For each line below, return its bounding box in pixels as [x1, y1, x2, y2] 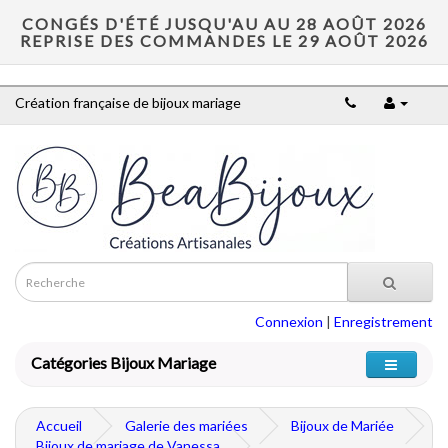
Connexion [255, 313, 323, 330]
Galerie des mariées [125, 417, 248, 434]
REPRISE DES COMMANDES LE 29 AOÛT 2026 [19, 31, 429, 50]
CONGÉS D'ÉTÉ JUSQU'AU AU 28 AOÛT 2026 [21, 14, 427, 33]
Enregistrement [334, 313, 433, 330]
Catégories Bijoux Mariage [31, 353, 216, 372]
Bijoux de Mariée [291, 417, 394, 434]
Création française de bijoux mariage [15, 94, 241, 111]
